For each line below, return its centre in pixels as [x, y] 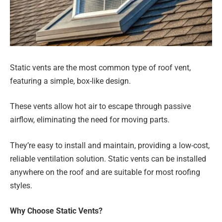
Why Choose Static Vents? [56, 211]
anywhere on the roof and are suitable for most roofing [105, 172]
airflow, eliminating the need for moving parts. [90, 120]
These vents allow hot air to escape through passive [100, 107]
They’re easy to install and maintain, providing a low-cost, [110, 145]
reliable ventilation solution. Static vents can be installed [108, 159]
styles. [21, 185]
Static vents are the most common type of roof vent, [100, 67]
